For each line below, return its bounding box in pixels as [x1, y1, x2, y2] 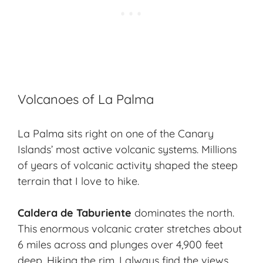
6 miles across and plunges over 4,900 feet [18, 238, 223, 252]
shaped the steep [151, 159, 238, 173]
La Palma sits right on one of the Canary [18, 127, 214, 141]
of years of [18, 159, 73, 173]
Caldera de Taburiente [18, 206, 131, 220]
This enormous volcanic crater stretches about [18, 222, 242, 236]
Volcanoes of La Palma [18, 91, 154, 108]
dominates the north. [131, 206, 234, 220]
